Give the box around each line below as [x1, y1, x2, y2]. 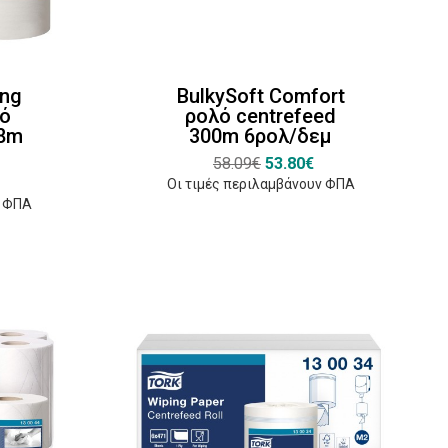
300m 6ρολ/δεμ [189, 123, 333, 148]
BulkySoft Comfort [176, 83, 345, 108]
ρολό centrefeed [185, 103, 337, 128]
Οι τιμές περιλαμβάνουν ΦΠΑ [166, 175, 355, 192]
